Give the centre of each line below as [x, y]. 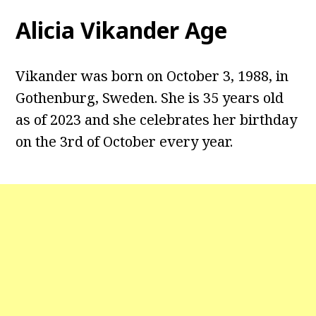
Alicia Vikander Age [122, 30]
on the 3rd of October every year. [124, 142]
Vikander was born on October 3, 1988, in [152, 76]
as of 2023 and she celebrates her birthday [157, 120]
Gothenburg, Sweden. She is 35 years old [150, 98]
